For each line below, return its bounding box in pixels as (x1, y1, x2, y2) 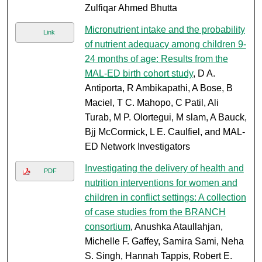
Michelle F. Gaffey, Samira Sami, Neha (84, 236, 244, 247)
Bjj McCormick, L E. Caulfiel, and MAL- (84, 127, 245, 137)
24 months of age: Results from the (84, 54, 228, 64)
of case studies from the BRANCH (84, 207, 226, 218)
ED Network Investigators (84, 142, 190, 152)
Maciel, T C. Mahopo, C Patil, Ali (84, 98, 219, 108)
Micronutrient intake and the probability (84, 25, 245, 35)
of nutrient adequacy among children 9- (84, 39, 246, 50)
